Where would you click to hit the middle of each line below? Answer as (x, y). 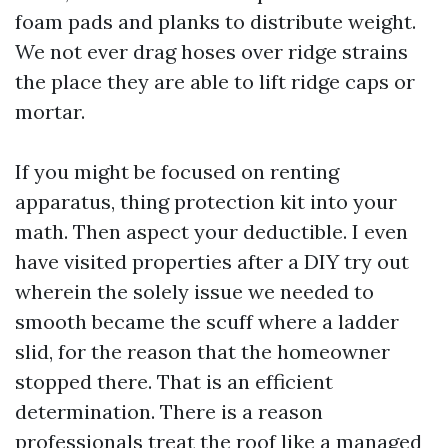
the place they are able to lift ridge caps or (215, 81)
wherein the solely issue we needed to (194, 291)
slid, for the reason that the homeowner (202, 351)
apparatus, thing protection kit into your (206, 201)
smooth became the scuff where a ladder (207, 321)
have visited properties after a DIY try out (212, 261)
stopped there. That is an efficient (174, 381)
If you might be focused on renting (177, 171)
